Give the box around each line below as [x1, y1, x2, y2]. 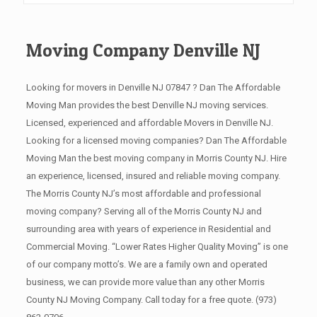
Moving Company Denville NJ [25, 40, 260, 61]
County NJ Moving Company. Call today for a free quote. [25, 294, 255, 305]
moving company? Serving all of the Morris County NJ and [25, 206, 262, 217]
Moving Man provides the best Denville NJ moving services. [25, 100, 268, 110]
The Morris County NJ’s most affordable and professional [25, 188, 261, 199]
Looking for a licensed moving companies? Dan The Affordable [25, 135, 287, 146]
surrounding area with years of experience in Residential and [25, 224, 271, 234]
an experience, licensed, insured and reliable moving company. [25, 171, 280, 181]
